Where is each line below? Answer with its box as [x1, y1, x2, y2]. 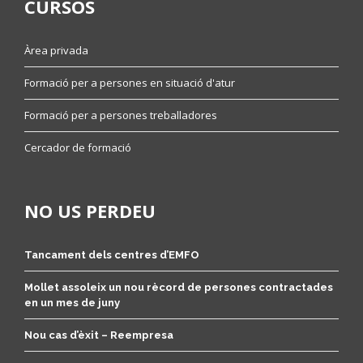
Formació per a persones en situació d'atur [24, 75, 235, 90]
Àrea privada [24, 43, 88, 58]
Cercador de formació [24, 140, 131, 155]
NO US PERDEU [24, 199, 156, 223]
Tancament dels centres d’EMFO [24, 249, 199, 261]
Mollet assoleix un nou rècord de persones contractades [24, 281, 333, 293]
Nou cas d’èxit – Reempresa [24, 329, 173, 341]
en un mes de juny [24, 297, 120, 309]
